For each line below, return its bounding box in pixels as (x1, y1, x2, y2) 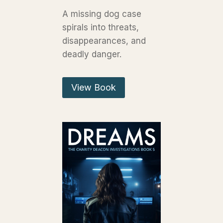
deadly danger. (62, 49, 122, 59)
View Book (71, 82, 116, 93)
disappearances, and (62, 35, 146, 46)
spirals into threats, (62, 22, 139, 32)
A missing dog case (62, 8, 142, 19)
